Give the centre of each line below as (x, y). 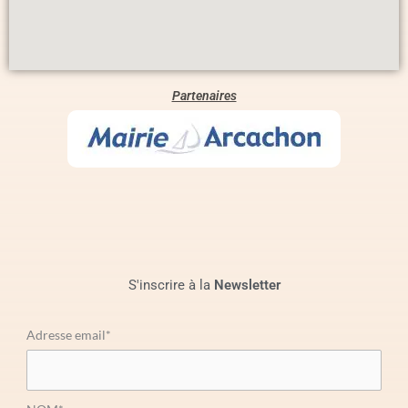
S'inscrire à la (171, 286)
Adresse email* (68, 335)
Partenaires (204, 96)
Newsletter (247, 286)
